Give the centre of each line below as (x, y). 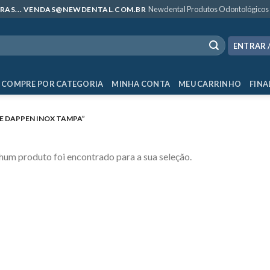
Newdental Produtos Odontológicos (208, 9)
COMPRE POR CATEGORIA (52, 84)
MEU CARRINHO (210, 84)
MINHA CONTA (141, 84)
